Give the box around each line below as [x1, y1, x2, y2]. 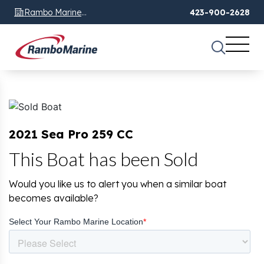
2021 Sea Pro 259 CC [9, 127, 133, 142]
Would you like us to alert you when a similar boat [9, 178, 226, 190]
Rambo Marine [24, 6, 81, 18]
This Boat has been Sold [9, 147, 198, 171]
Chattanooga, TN [24, 21, 92, 32]
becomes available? [9, 192, 98, 204]
